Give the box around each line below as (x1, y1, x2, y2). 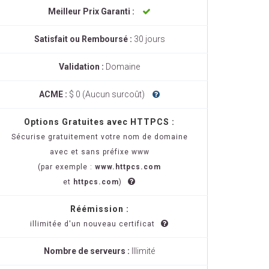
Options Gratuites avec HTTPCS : (24, 117, 175, 127)
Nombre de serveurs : (44, 246, 131, 256)
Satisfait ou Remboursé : (34, 34, 134, 44)
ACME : (39, 89, 69, 99)
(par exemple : (38, 163, 95, 171)
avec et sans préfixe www (49, 148, 150, 156)
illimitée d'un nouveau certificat (30, 220, 155, 228)
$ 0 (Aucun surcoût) (69, 89, 147, 99)
